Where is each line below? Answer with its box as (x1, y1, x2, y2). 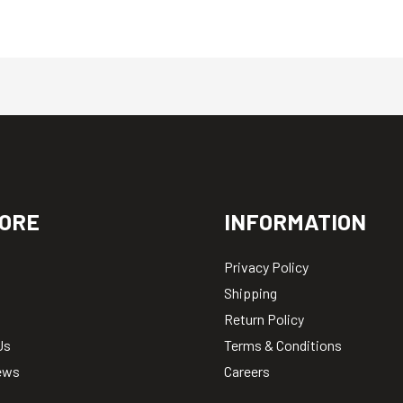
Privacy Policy (224, 258, 309, 276)
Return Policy (224, 310, 304, 328)
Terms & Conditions (224, 336, 342, 354)
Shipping (224, 284, 277, 302)
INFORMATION (224, 207, 366, 235)
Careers (224, 363, 270, 381)
